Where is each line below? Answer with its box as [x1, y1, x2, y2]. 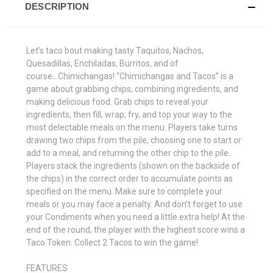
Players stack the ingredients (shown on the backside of [26, 160, 240, 171]
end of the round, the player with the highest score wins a [26, 224, 245, 235]
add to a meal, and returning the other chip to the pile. [26, 147, 230, 158]
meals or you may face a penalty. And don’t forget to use [26, 199, 243, 209]
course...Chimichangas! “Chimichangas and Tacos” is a [26, 71, 233, 81]
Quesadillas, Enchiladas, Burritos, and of [26, 58, 179, 68]
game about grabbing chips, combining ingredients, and [26, 83, 238, 94]
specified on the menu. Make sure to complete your [26, 186, 222, 196]
